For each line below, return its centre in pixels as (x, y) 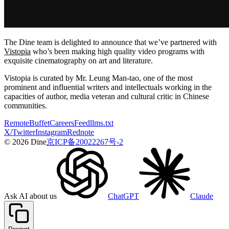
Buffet (39, 123)
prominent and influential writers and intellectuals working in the (108, 87)
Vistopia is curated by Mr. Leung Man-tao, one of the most (98, 78)
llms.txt (102, 123)
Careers (62, 123)
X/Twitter (20, 132)
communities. (26, 106)
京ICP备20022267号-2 (85, 142)
